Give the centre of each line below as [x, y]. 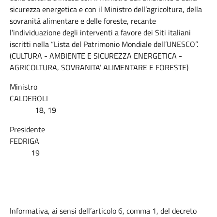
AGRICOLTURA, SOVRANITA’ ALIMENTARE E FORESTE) [99, 67]
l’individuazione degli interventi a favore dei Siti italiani [100, 32]
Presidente [27, 129]
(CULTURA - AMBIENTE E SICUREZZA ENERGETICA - [96, 56]
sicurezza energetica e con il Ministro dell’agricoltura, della [106, 9]
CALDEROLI [108, 98]
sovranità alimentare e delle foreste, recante [83, 21]
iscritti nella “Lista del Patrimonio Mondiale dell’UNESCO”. [104, 44]
